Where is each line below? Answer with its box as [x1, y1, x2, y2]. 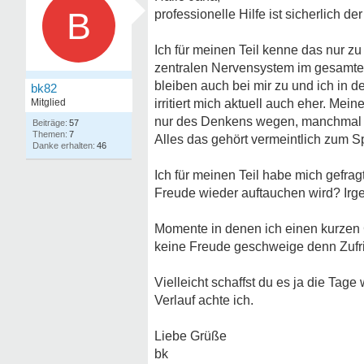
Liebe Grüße [154, 329, 227, 343]
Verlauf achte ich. [154, 293, 253, 307]
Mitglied [31, 97, 66, 108]
